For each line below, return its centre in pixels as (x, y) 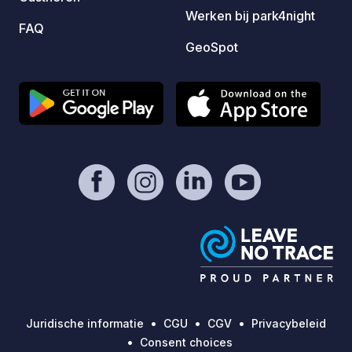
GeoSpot (212, 47)
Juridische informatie (85, 324)
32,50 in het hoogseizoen (106, 17)
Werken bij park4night (250, 15)
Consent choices (186, 343)
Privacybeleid (289, 324)
